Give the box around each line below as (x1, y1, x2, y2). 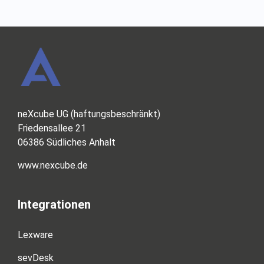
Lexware (18, 229, 53, 241)
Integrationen (18, 197, 91, 212)
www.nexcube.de (18, 159, 88, 171)
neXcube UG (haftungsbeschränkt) (18, 108, 163, 120)
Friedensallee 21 (18, 123, 86, 134)
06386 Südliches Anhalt (18, 137, 115, 148)
